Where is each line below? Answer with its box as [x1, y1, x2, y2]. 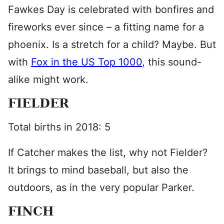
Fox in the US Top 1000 [31, 56, 142, 68]
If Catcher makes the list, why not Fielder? [8, 146, 207, 158]
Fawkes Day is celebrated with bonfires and [8, 3, 214, 15]
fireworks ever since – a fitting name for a [8, 21, 204, 33]
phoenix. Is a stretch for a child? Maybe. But [8, 38, 216, 50]
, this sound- [142, 56, 201, 68]
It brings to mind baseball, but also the [8, 164, 188, 176]
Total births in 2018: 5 [8, 121, 110, 133]
